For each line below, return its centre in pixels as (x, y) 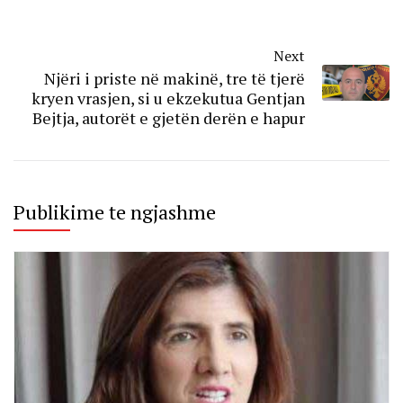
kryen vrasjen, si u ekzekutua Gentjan (168, 98)
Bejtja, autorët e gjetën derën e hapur (169, 117)
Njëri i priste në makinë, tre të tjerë (175, 78)
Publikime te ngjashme (115, 211)
